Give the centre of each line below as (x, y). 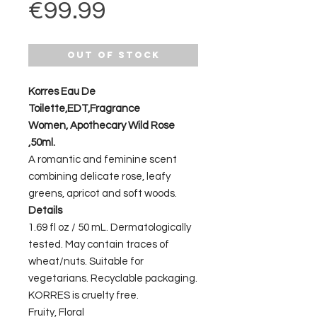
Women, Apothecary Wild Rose (102, 126)
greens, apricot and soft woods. (103, 194)
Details (45, 211)
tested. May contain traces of (99, 245)
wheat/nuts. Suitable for (86, 262)
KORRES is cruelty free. (83, 296)
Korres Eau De (62, 92)
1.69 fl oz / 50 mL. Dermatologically (110, 228)
